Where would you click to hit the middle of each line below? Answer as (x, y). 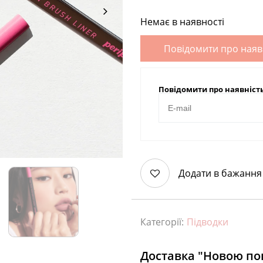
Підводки (208, 222)
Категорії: (162, 222)
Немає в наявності (182, 22)
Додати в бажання (220, 173)
